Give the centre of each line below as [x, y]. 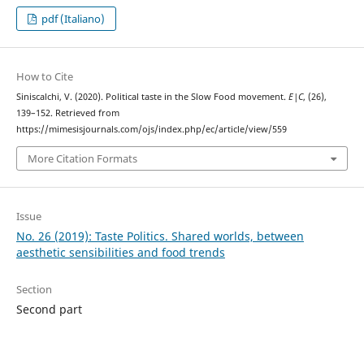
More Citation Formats [82, 158]
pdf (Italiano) [72, 19]
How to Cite [44, 77]
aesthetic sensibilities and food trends [120, 252]
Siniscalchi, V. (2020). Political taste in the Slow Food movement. [152, 97]
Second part [49, 309]
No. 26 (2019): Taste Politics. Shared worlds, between [160, 236]
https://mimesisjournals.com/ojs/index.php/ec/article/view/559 [151, 130]
